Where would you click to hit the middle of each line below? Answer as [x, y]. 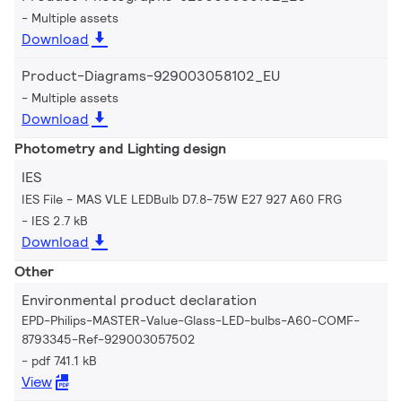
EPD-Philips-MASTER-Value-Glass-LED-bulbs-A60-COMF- [191, 320]
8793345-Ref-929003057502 [109, 339]
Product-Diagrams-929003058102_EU [151, 75]
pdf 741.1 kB [64, 360]
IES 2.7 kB [60, 220]
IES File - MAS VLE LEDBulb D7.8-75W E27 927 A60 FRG [182, 199]
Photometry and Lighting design [120, 148]
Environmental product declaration [139, 300]
